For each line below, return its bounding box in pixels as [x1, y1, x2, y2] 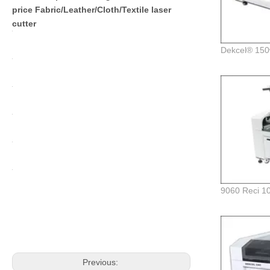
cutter [12, 19, 39, 28]
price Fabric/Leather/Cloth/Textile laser [12, 5, 171, 14]
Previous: [82, 257, 121, 267]
